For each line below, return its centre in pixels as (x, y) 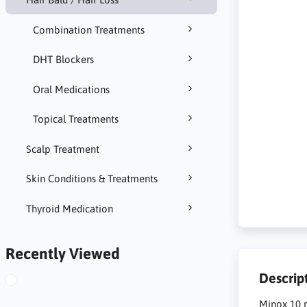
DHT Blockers (63, 60)
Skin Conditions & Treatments (91, 179)
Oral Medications (71, 89)
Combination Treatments (88, 29)
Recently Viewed (62, 254)
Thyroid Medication (69, 208)
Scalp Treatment (62, 149)
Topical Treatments (75, 119)
